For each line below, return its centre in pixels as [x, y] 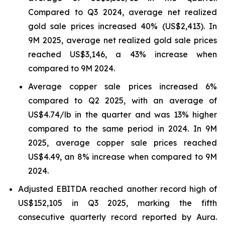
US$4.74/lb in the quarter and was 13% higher [123, 115]
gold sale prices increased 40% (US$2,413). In [123, 26]
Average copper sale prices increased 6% [123, 86]
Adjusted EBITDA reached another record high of [118, 189]
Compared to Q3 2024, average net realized [123, 12]
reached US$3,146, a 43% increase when [123, 54]
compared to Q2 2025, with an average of [123, 100]
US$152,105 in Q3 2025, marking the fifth [118, 203]
